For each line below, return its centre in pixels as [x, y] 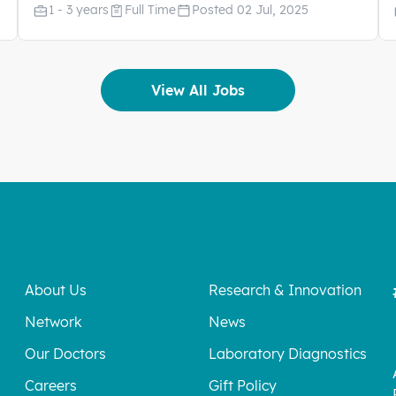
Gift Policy [243, 385]
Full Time [150, 10]
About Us [56, 290]
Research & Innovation [285, 290]
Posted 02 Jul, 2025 [250, 10]
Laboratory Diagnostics [288, 354]
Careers [51, 385]
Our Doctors [65, 354]
